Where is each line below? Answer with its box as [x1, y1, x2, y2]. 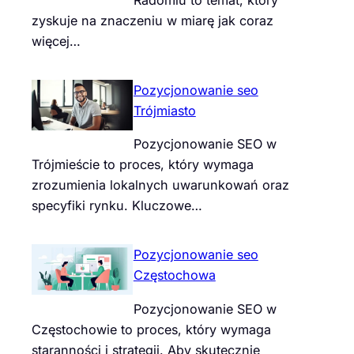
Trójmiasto [133, 102, 196, 119]
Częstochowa [133, 267, 216, 284]
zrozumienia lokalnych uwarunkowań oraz [32, 177, 289, 193]
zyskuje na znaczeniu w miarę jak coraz [32, 12, 273, 28]
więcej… [32, 32, 81, 49]
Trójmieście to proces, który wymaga [32, 156, 254, 172]
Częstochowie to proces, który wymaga [32, 321, 271, 337]
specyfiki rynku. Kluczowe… [32, 198, 202, 213]
